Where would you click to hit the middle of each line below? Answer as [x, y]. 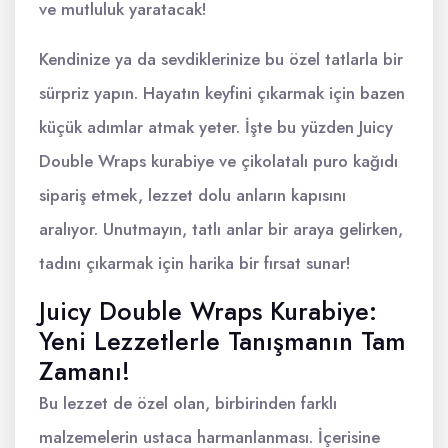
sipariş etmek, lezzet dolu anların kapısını [192, 195]
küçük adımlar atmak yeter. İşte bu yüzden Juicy [216, 127]
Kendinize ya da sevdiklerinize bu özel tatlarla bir [221, 59]
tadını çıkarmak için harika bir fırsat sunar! [195, 263]
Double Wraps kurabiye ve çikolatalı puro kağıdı [218, 161]
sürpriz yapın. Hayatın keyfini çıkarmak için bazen [222, 93]
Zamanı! [84, 371]
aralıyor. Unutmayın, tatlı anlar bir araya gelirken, [221, 229]
